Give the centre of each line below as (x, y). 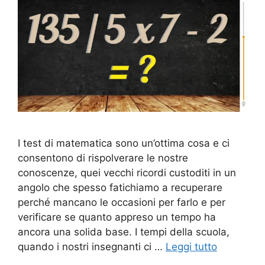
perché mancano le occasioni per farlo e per (122, 202)
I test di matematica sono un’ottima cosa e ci (124, 143)
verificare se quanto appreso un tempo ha (117, 217)
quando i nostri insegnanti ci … (92, 246)
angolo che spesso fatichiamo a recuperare (120, 187)
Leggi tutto (191, 246)
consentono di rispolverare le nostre (103, 158)
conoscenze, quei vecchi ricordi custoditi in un (127, 172)
